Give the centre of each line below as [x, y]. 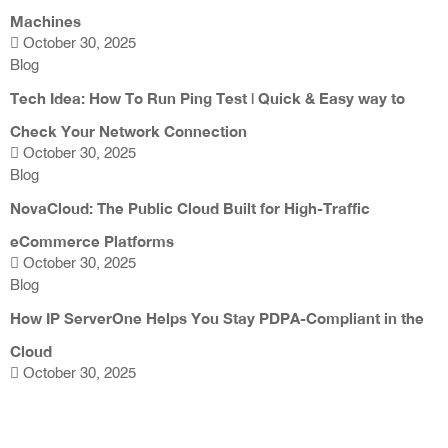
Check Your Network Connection [128, 131]
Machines [45, 21]
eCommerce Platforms [92, 241]
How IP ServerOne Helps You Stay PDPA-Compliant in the [217, 318]
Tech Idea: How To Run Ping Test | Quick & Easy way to [207, 98]
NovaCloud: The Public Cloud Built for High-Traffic [190, 208]
